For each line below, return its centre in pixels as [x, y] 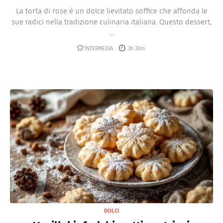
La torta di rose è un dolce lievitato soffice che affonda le [111, 11]
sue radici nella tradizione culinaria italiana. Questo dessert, [111, 22]
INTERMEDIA [99, 49]
